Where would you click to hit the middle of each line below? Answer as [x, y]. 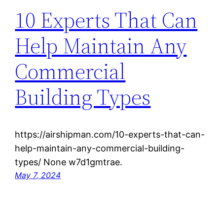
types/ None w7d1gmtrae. [69, 162]
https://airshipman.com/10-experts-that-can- [110, 135]
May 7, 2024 [38, 175]
